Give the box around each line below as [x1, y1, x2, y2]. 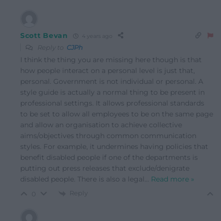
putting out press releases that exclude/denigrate [20, 164, 189, 173]
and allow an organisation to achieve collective [20, 120, 182, 130]
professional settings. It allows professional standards [20, 99, 204, 108]
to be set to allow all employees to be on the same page [20, 110, 213, 119]
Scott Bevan [20, 31, 68, 40]
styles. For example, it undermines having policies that [20, 142, 208, 151]
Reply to [36, 43, 67, 52]
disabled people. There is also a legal [20, 175, 145, 184]
